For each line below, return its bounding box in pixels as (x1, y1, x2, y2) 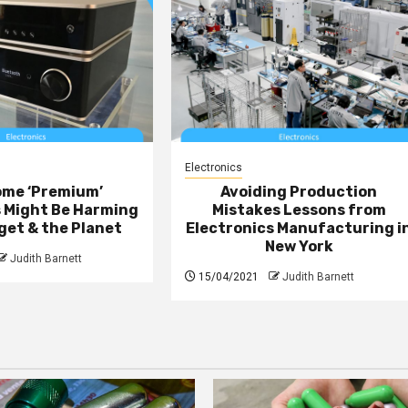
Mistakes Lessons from (211, 200, 386, 219)
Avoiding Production (220, 182, 378, 200)
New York (264, 237, 333, 255)
